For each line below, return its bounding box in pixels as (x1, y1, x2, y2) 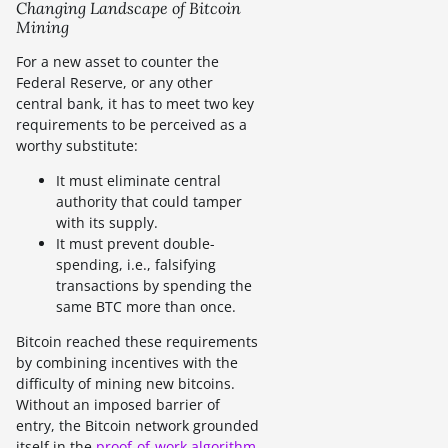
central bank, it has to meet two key (16, 94, 254, 114)
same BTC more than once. (56, 297, 236, 317)
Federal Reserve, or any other (16, 73, 213, 93)
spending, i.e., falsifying (56, 255, 216, 275)
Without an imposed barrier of (16, 395, 220, 415)
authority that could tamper (56, 192, 242, 212)
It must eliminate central (56, 171, 221, 191)
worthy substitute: (16, 136, 138, 156)
